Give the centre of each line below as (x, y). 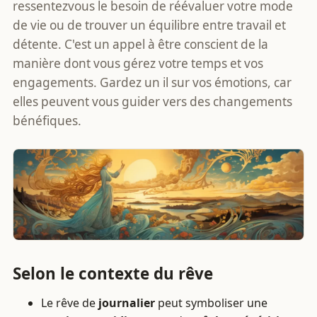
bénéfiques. (47, 121)
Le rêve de (70, 302)
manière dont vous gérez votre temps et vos (138, 63)
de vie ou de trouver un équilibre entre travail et (149, 25)
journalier (127, 302)
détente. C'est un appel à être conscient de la (140, 44)
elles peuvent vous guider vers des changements (152, 102)
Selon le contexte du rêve (113, 273)
